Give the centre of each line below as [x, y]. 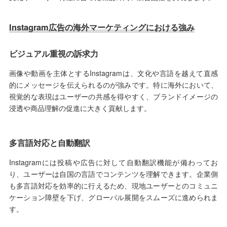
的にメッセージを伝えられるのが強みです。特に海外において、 [113, 85]
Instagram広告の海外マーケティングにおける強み [102, 27]
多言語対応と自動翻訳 [49, 143]
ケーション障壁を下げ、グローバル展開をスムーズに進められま [113, 197]
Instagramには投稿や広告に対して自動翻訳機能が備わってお [113, 162]
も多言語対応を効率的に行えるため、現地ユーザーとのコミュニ [113, 186]
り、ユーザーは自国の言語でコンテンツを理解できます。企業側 [113, 174]
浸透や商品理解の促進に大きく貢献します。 [80, 108]
